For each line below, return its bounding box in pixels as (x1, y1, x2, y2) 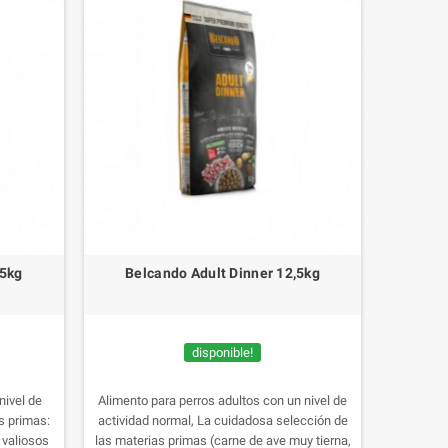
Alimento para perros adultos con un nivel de (98, 392, 348, 408)
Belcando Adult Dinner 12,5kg (125, 264, 321, 281)
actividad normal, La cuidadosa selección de (97, 412, 348, 428)
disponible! (192, 344, 254, 360)
